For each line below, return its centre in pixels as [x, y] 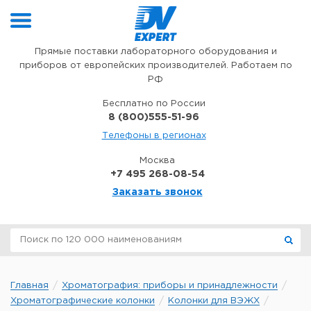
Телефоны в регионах [154, 136]
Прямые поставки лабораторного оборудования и [155, 52]
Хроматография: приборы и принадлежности [170, 286]
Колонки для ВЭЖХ [214, 301]
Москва [157, 161]
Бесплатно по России [154, 104]
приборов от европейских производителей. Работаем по [155, 66]
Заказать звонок [157, 192]
